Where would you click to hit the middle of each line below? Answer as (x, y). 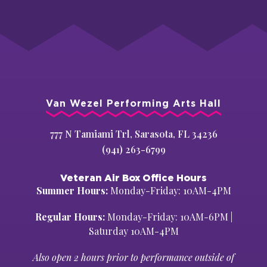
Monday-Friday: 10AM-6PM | (168, 216)
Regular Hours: (70, 216)
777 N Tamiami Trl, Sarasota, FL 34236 (133, 133)
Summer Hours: (72, 190)
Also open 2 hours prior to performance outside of (133, 257)
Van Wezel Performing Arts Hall (133, 103)
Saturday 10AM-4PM (133, 231)
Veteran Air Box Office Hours (133, 177)
